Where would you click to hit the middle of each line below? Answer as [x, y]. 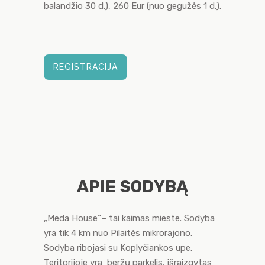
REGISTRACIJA [85, 67]
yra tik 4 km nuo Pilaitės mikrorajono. [118, 233]
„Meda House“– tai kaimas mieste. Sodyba [129, 218]
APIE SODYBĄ [132, 186]
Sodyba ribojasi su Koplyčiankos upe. [119, 248]
